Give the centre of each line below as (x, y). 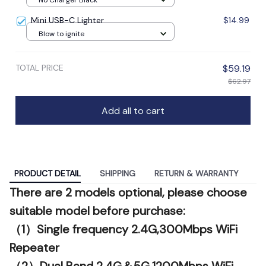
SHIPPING (118, 173)
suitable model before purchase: (97, 211)
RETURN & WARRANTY (197, 173)
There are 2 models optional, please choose (128, 193)
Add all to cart (133, 110)
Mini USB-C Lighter (67, 20)
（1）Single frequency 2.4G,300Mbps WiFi (123, 229)
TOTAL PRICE (39, 68)
